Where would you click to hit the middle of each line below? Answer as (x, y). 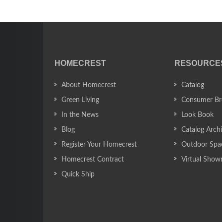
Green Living (80, 100)
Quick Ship (78, 175)
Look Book (198, 115)
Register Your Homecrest (99, 145)
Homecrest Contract (93, 160)
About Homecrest (89, 85)
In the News (80, 115)
